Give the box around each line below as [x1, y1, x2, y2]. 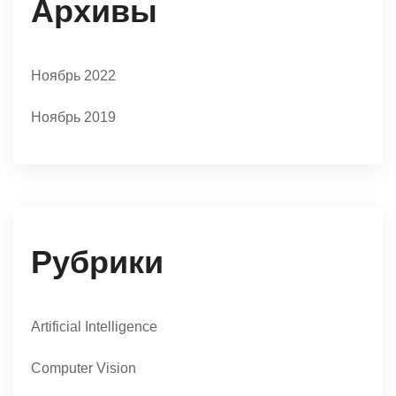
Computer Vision [31, 361, 136, 377]
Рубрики [31, 244, 164, 281]
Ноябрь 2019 [31, 110, 116, 126]
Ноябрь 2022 [31, 68, 116, 84]
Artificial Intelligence [31, 319, 157, 335]
